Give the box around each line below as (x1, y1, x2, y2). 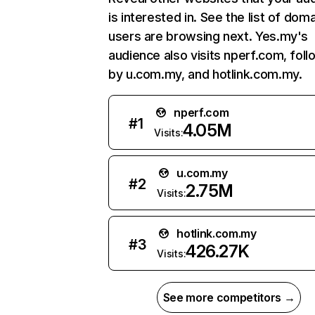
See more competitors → (162, 290, 295, 304)
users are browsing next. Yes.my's (108, 29, 309, 44)
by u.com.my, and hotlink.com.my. (108, 67, 302, 82)
